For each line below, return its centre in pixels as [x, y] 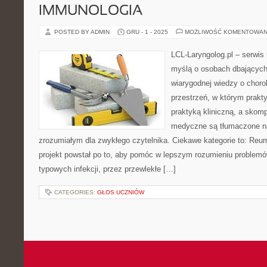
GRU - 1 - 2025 [147, 32]
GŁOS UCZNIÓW [121, 192]
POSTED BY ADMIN [83, 32]
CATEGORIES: [76, 192]
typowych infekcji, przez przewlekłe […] [107, 169]
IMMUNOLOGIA [91, 11]
